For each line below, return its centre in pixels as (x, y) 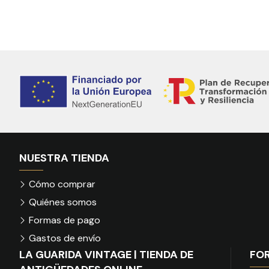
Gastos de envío (65, 238)
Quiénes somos (63, 202)
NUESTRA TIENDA (64, 158)
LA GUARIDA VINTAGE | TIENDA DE (106, 254)
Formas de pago (65, 220)
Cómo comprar (62, 184)
